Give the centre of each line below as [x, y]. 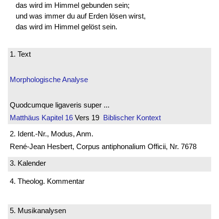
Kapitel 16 [56, 117]
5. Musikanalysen [38, 210]
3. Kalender [28, 163]
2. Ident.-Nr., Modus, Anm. [52, 134]
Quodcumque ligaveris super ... [60, 105]
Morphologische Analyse [49, 79]
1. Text [20, 54]
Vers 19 [88, 117]
